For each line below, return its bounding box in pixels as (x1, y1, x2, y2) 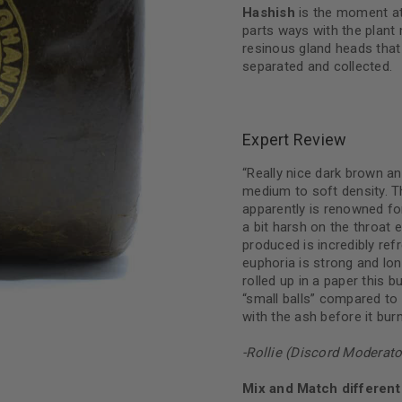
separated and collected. (242, 58, 392, 74)
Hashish (242, 4, 295, 21)
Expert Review (242, 130, 347, 149)
